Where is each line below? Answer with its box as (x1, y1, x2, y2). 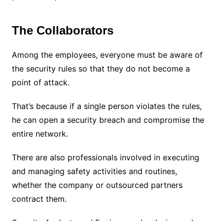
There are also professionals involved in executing (11, 152, 199, 162)
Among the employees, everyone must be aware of (11, 49, 203, 60)
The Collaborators (11, 23, 113, 37)
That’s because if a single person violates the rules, (11, 101, 202, 111)
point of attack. (11, 77, 70, 87)
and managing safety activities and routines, (11, 166, 177, 176)
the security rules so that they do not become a (11, 63, 190, 74)
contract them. (11, 193, 67, 204)
